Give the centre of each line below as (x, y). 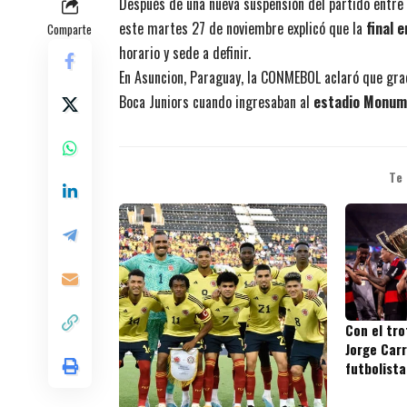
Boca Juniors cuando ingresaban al (216, 101)
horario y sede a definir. (185, 52)
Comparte (69, 29)
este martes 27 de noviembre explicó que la (243, 28)
